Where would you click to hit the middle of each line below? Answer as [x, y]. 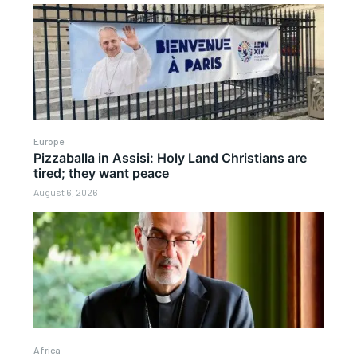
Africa [47, 349]
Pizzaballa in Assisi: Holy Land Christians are [171, 158]
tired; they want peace [102, 173]
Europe [49, 141]
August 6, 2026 [66, 192]
